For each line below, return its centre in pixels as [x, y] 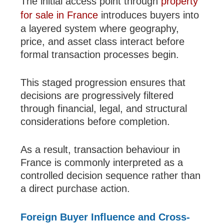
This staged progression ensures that [103, 83]
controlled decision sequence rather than [111, 176]
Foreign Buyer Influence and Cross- [105, 217]
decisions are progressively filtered [97, 96]
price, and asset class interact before [103, 42]
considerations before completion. [95, 122]
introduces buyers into [149, 15]
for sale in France [59, 15]
